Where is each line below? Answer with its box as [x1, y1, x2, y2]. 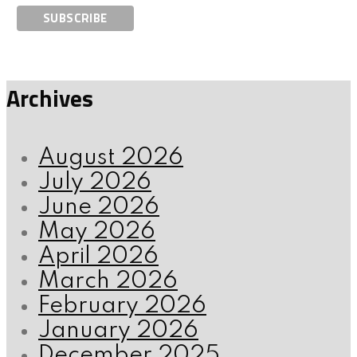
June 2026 [38, 196, 159, 220]
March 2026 [38, 270, 178, 294]
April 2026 [38, 245, 159, 269]
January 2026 [38, 320, 198, 343]
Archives [6, 80, 93, 116]
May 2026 [38, 221, 155, 245]
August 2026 [38, 147, 183, 171]
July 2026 [38, 171, 151, 195]
